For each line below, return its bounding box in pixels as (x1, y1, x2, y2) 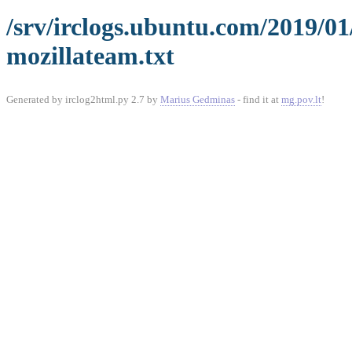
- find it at (235, 93, 281, 105)
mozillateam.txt (6, 42, 174, 70)
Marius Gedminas (160, 93, 235, 105)
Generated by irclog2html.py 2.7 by (6, 93, 160, 105)
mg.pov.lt (281, 93, 321, 105)
